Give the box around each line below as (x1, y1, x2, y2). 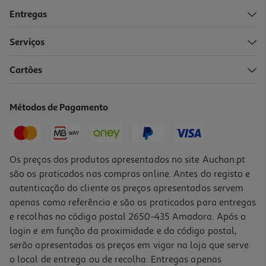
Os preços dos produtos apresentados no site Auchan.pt (9, 153, 246, 166)
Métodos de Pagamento (9, 103, 109, 113)
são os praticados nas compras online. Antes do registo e (9, 167, 251, 180)
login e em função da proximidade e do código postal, (9, 224, 237, 237)
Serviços (9, 37, 45, 47)
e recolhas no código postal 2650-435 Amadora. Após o (9, 210, 246, 223)
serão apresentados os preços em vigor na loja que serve (9, 239, 249, 251)
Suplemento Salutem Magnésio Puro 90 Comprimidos (12, 72, 207, 83)
